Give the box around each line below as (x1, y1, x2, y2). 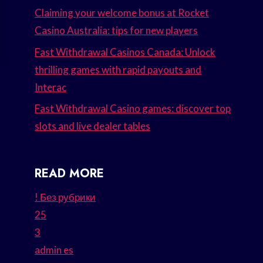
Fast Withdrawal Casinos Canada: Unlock (35, 45, 216, 58)
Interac (35, 80, 67, 93)
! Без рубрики (35, 191, 96, 204)
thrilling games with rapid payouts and (35, 63, 202, 76)
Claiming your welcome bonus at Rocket (35, 6, 210, 19)
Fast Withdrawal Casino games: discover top (35, 102, 231, 115)
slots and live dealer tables (35, 120, 151, 133)
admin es (35, 244, 74, 257)
